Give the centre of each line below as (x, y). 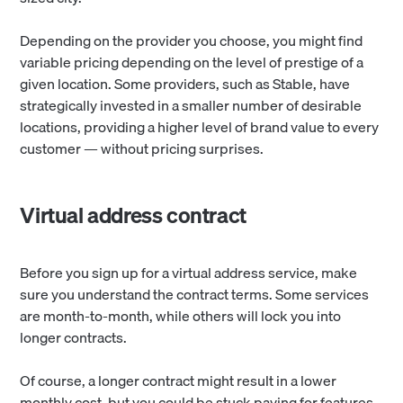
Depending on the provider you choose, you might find (192, 41)
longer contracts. (75, 338)
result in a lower (287, 381)
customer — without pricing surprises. (142, 149)
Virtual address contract (133, 215)
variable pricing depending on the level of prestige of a (192, 63)
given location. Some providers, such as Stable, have (185, 84)
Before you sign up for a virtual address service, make (189, 273)
